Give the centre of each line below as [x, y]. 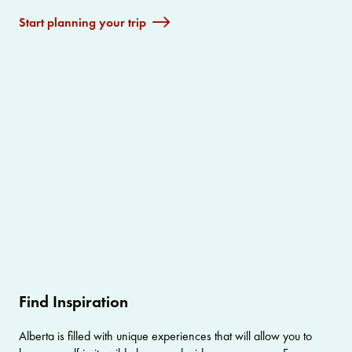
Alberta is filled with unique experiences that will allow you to [165, 335]
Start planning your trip [82, 23]
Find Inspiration [73, 301]
